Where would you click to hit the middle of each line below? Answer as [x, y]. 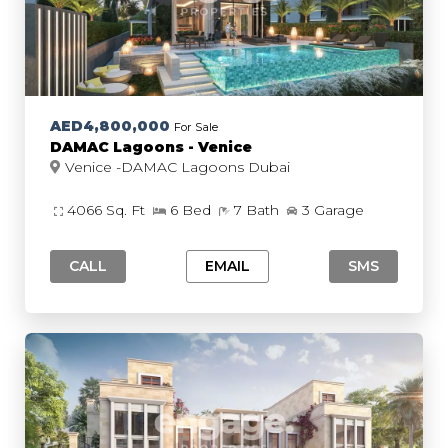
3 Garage [333, 210]
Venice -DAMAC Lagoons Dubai [269, 167]
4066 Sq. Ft [108, 210]
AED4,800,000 [110, 126]
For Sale [196, 127]
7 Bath [258, 210]
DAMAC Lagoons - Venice [151, 147]
